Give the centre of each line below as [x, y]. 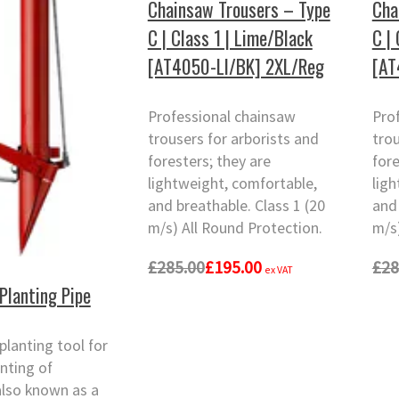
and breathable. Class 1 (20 [236, 206]
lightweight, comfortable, [232, 184]
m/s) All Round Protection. [235, 228]
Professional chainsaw [221, 117]
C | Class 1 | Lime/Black [230, 37]
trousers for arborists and [233, 139]
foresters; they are [209, 162]
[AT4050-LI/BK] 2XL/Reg [236, 66]
